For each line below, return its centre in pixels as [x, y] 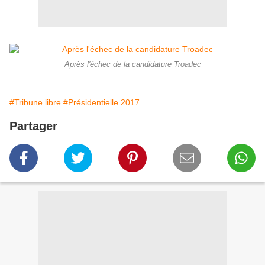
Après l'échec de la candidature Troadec [132, 65]
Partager [33, 126]
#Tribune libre [35, 103]
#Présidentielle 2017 [101, 103]
